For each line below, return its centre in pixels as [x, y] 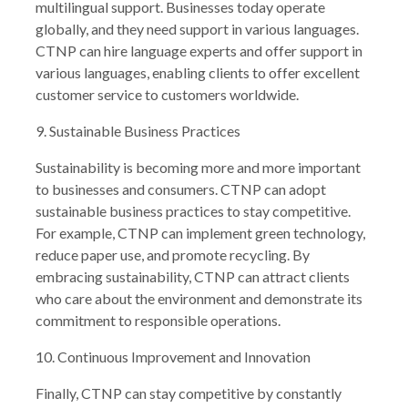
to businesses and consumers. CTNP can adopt [181, 189]
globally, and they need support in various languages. [197, 28]
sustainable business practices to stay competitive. [193, 210]
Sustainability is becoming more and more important [198, 167]
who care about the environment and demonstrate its [199, 298]
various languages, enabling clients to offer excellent [198, 72]
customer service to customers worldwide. [167, 94]
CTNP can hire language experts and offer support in [199, 50]
